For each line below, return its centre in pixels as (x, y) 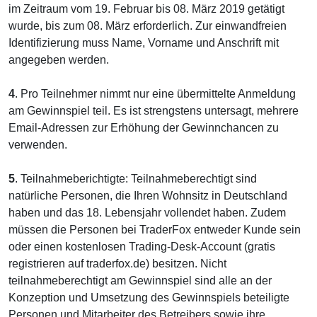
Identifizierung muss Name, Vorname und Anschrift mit (144, 42)
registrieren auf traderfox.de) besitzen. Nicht (117, 263)
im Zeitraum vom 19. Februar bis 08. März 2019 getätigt (146, 8)
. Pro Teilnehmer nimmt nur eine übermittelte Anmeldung (155, 93)
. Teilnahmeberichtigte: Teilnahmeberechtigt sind (136, 178)
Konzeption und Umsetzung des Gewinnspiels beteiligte (149, 297)
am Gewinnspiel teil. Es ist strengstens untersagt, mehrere (154, 110)
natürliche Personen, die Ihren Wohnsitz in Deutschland (148, 195)
